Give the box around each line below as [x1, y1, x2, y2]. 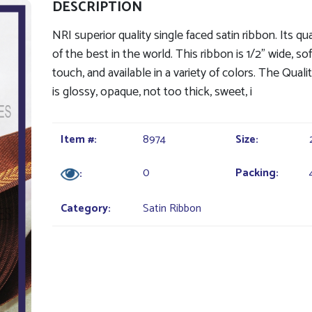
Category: [60, 199, 111, 218]
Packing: [235, 164, 279, 182]
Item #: [60, 130, 97, 149]
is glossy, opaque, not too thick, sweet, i [52, 81, 252, 102]
